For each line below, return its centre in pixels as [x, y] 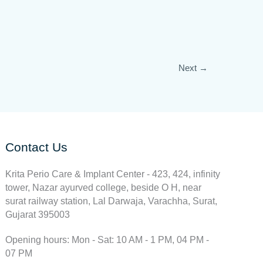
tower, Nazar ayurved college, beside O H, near [104, 188]
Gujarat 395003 [38, 215]
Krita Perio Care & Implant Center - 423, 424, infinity [113, 174]
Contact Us [37, 147]
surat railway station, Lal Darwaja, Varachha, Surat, [112, 201]
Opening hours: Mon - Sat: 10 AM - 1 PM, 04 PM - [107, 240]
